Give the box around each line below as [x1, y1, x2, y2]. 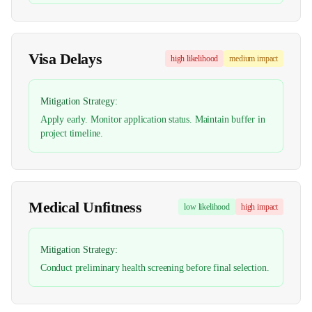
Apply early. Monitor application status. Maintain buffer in [40, 114, 265, 125]
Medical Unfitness [29, 198, 142, 216]
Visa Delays [29, 50, 102, 68]
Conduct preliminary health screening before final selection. [40, 263, 270, 273]
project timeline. [40, 128, 104, 139]
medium [229, 54, 256, 63]
